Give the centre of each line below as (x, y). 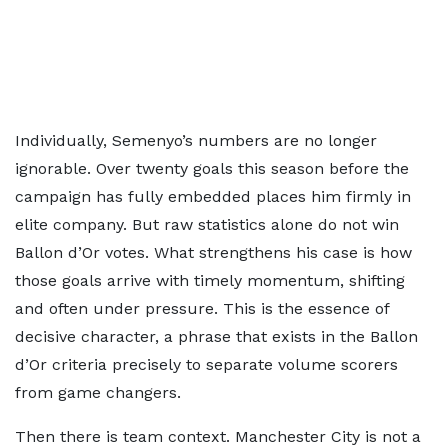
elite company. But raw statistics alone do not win (207, 224)
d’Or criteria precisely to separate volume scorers (206, 364)
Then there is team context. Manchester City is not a (218, 436)
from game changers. (98, 392)
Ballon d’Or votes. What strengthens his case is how (213, 252)
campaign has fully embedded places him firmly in (213, 196)
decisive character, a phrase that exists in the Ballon (216, 336)
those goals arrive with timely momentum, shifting (210, 280)
